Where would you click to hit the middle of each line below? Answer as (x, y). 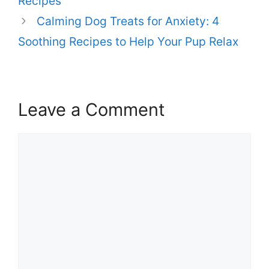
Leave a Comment (92, 110)
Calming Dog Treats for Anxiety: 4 (128, 21)
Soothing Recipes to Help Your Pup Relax (128, 42)
